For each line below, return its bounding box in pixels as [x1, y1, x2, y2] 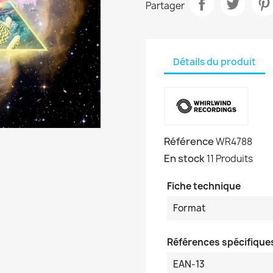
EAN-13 [173, 258, 205, 271]
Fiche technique [167, 180, 241, 193]
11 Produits [207, 152, 253, 165]
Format [173, 202, 205, 214]
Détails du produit [173, 55, 256, 68]
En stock [164, 152, 205, 165]
